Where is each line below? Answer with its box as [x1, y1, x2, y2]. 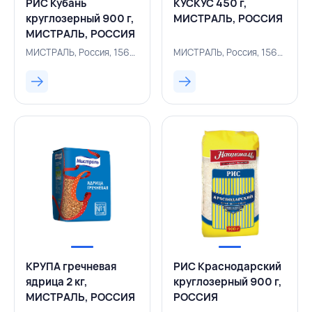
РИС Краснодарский [173, 259, 281, 274]
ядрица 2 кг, [26, 274, 88, 289]
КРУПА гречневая [26, 259, 116, 274]
